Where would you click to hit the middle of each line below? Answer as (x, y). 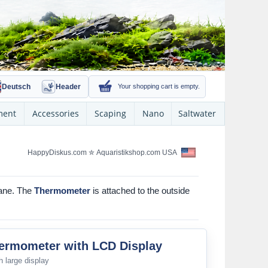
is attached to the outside (140, 191)
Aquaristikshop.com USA (138, 152)
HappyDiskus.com (57, 152)
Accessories (55, 113)
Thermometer (62, 191)
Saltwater (197, 113)
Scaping (110, 113)
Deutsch (16, 86)
